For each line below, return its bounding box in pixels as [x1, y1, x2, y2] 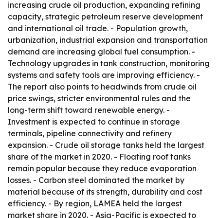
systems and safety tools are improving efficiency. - [8, 70, 200, 80]
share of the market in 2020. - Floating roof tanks [8, 152, 191, 162]
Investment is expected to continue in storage [8, 117, 180, 127]
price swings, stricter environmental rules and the [8, 93, 191, 103]
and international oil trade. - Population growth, [8, 23, 188, 33]
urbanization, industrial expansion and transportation [8, 35, 208, 45]
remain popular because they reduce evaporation [8, 163, 197, 173]
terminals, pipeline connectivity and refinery [8, 128, 172, 138]
